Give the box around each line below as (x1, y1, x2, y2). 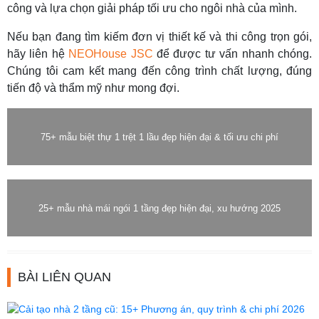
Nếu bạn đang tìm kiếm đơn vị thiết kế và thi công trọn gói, (7, 31, 312, 43)
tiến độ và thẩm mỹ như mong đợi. (7, 82, 179, 95)
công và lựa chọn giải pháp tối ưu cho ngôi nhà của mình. (7, 2, 297, 15)
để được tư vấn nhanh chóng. (157, 48, 313, 61)
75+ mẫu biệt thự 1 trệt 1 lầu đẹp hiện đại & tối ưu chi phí (41, 131, 278, 142)
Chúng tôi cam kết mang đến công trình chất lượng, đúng (7, 65, 312, 78)
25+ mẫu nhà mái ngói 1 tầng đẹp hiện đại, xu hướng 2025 (38, 202, 281, 214)
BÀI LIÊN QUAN (18, 270, 111, 285)
